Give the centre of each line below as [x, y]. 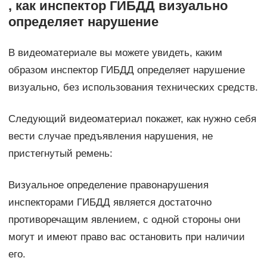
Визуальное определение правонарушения [108, 185]
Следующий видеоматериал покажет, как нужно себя [132, 119]
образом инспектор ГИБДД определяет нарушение [126, 70]
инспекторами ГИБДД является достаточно [110, 202]
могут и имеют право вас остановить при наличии [126, 237]
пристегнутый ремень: [60, 153]
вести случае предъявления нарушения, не [110, 136]
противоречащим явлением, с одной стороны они [124, 219]
